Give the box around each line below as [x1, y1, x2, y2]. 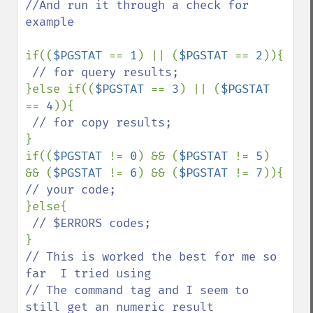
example [25, 15, 74, 29]
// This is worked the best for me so [25, 249, 277, 264]
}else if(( [25, 82, 95, 96]
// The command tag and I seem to [25, 283, 249, 298]
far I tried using [25, 266, 158, 281]
